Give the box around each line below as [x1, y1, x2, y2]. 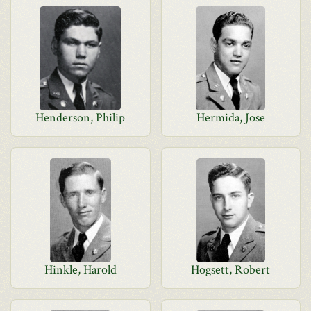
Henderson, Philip [35, 110, 126, 126]
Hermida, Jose [196, 110, 265, 126]
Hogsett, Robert [191, 262, 271, 278]
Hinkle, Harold [44, 262, 117, 278]
